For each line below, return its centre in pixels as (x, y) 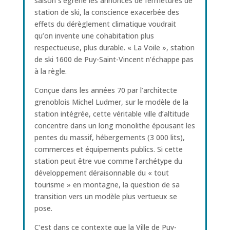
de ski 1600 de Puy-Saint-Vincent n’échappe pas (114, 59)
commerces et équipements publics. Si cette (108, 149)
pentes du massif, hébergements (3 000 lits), (109, 137)
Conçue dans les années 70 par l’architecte (106, 90)
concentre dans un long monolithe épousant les (114, 125)
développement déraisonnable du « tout (101, 172)
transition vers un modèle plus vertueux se (106, 196)
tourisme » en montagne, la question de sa (107, 184)
